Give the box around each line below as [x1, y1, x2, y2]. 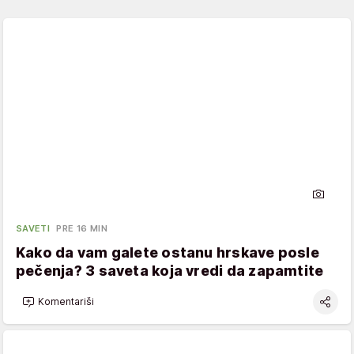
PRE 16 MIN [56, 222, 107, 234]
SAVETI [16, 222, 51, 234]
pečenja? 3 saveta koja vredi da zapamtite [16, 262, 324, 279]
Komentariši [38, 296, 94, 307]
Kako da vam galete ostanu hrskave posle [16, 243, 319, 261]
